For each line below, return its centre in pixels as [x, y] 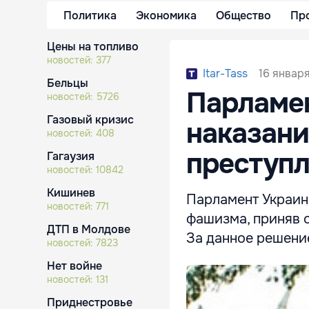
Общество [243, 15]
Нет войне [74, 266]
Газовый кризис [90, 120]
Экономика [166, 15]
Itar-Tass [225, 73]
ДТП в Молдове [89, 229]
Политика [90, 15]
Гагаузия [71, 156]
